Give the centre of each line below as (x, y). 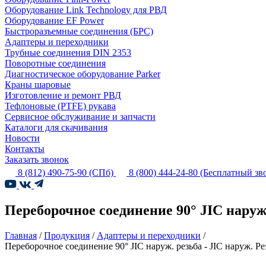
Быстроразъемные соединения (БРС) (79, 31)
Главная (21, 235)
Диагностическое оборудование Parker (83, 74)
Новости (22, 138)
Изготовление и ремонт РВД (63, 95)
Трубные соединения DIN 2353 (68, 53)
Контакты (25, 149)
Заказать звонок (37, 159)
